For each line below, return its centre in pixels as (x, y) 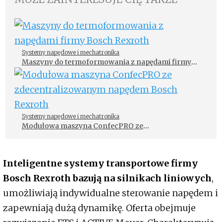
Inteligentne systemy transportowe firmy (100, 164)
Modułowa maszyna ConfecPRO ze (83, 126)
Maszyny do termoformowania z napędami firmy (107, 62)
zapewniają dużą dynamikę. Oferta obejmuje (99, 208)
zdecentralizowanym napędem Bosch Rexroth (101, 137)
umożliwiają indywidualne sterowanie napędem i (111, 193)
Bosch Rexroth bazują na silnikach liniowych (107, 178)
